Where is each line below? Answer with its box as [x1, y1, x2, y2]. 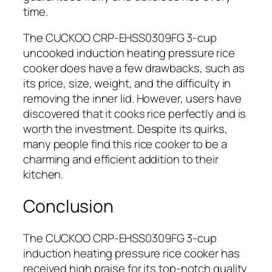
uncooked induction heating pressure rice [23, 45, 235, 61]
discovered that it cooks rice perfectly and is [23, 106, 246, 122]
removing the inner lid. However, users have [23, 90, 242, 107]
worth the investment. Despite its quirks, [23, 121, 228, 137]
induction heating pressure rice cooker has [23, 245, 240, 261]
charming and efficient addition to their [23, 151, 219, 168]
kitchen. [23, 166, 64, 183]
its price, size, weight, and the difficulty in [23, 75, 231, 92]
